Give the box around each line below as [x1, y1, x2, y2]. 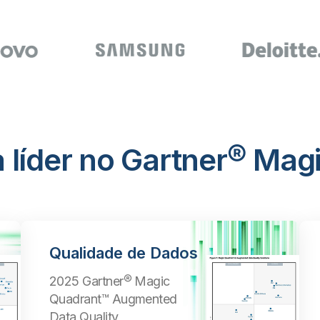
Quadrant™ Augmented [49, 291, 177, 306]
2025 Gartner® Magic [49, 274, 170, 289]
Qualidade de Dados [49, 244, 198, 262]
